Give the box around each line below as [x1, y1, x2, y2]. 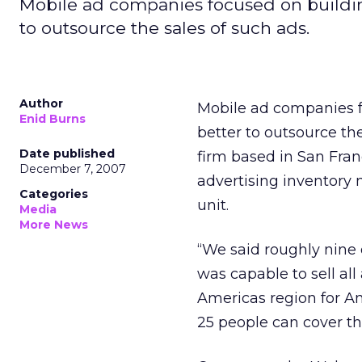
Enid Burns [19, 112, 86, 126]
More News [19, 217, 88, 232]
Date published [19, 146, 115, 161]
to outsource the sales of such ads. [19, 18, 309, 38]
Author [19, 96, 63, 111]
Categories [19, 187, 88, 201]
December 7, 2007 [19, 162, 126, 176]
